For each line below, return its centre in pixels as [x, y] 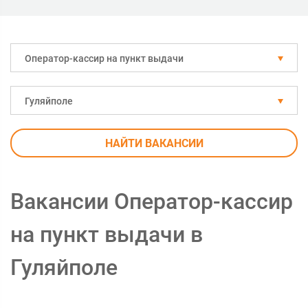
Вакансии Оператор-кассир [152, 201]
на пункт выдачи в [107, 234]
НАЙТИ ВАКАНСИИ [154, 143]
